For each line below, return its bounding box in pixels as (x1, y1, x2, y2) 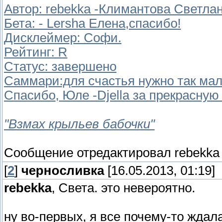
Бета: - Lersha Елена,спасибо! (4, 16, 181, 31)
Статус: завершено (4, 59, 116, 74)
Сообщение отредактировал (4, 146, 174, 160)
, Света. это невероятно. (52, 181, 195, 195)
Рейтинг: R (4, 45, 67, 59)
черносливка (21, 164, 104, 178)
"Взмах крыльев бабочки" (4, 117, 155, 131)
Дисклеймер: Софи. (4, 31, 121, 45)
